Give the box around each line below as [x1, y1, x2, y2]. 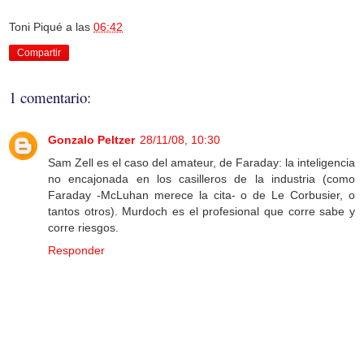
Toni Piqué [9, 20, 63, 34]
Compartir [17, 47, 61, 59]
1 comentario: [9, 87, 91, 108]
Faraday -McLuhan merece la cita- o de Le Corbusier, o [48, 188, 355, 202]
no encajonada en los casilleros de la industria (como [48, 172, 355, 186]
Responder [48, 244, 105, 258]
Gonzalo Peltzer [48, 133, 135, 147]
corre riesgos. [48, 221, 119, 235]
